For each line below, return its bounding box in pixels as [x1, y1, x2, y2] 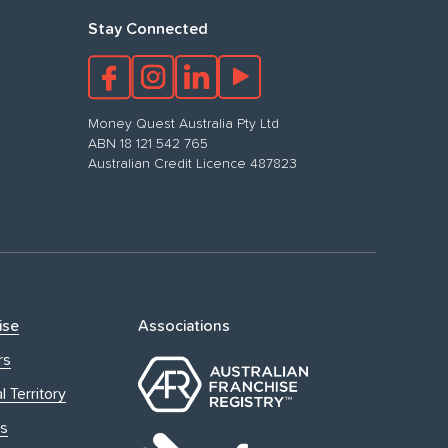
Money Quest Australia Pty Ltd [88, 116, 279, 131]
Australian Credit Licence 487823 [88, 156, 297, 171]
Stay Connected [88, 20, 208, 37]
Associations [138, 317, 230, 334]
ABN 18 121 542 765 [88, 136, 208, 151]
